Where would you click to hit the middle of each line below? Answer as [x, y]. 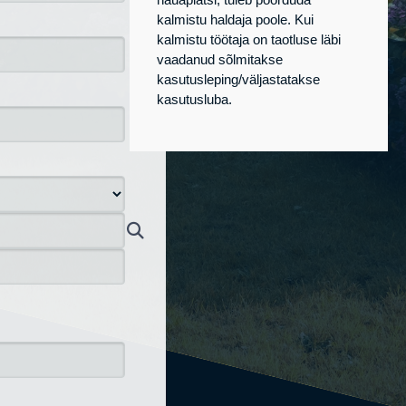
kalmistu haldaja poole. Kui [236, 19]
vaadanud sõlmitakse [220, 59]
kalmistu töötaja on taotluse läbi [249, 39]
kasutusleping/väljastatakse [239, 79]
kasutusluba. [195, 99]
